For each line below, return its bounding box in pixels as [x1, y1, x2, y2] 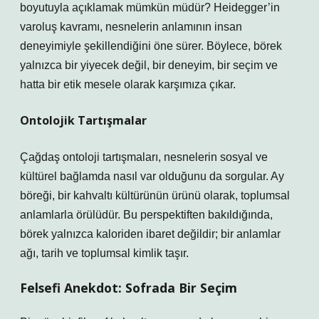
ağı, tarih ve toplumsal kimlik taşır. [20, 247, 189, 259]
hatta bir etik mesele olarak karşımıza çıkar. [20, 78, 236, 90]
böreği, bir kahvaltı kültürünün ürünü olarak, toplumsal [20, 189, 290, 202]
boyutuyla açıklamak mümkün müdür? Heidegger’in [20, 1, 280, 14]
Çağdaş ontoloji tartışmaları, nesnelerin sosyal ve [20, 151, 268, 163]
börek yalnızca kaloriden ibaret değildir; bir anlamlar [20, 228, 281, 240]
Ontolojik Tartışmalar [20, 113, 147, 128]
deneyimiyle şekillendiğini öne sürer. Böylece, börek [20, 40, 282, 52]
